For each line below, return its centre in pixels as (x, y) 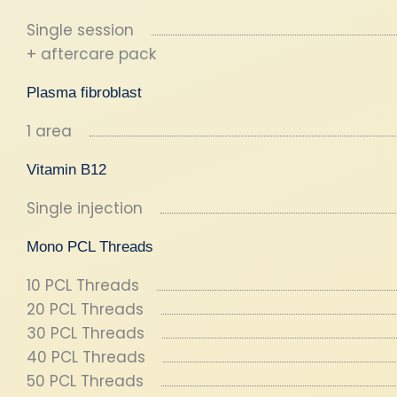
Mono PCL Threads (90, 247)
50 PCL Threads (85, 381)
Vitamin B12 (66, 170)
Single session (80, 30)
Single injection (85, 208)
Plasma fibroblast (84, 93)
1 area (49, 131)
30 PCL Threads (86, 333)
